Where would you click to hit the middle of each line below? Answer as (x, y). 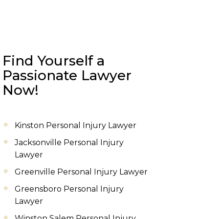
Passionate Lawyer (67, 75)
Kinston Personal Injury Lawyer (76, 125)
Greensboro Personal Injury (69, 189)
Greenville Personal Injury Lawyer (81, 172)
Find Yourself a (54, 60)
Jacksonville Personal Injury (69, 142)
